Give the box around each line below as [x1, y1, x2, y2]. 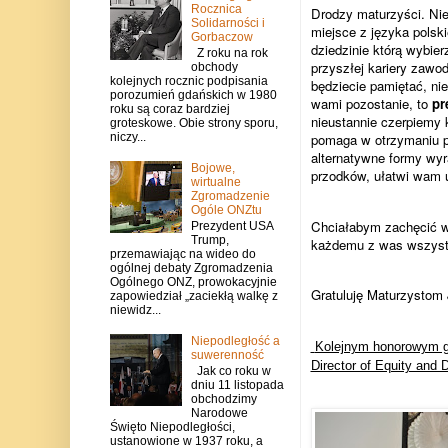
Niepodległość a [191, 333, 281, 348]
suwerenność [191, 347, 265, 362]
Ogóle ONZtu [191, 202, 263, 217]
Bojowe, [191, 160, 236, 175]
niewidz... [109, 303, 161, 318]
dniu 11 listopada [191, 378, 285, 393]
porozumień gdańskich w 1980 [109, 87, 277, 102]
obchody [191, 59, 239, 74]
